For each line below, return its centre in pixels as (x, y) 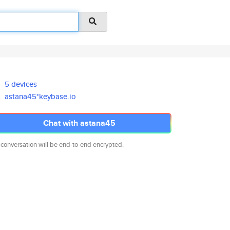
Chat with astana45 (79, 123)
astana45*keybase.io (41, 96)
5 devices (21, 84)
